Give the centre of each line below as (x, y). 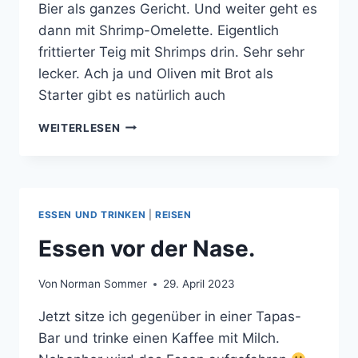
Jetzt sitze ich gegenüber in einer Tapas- (170, 317)
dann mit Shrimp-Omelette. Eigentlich (159, 30)
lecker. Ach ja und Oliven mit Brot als (156, 73)
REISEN (173, 214)
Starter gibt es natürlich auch (132, 95)
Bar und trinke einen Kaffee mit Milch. (159, 338)
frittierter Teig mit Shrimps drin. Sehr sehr (171, 52)
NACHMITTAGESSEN (178, 127)
